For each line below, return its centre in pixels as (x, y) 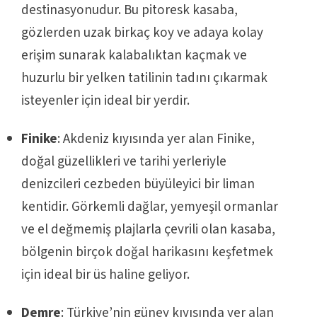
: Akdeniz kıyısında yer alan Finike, (156, 138)
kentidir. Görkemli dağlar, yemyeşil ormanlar (150, 206)
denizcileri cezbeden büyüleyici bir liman (138, 184)
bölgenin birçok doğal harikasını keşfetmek (147, 252)
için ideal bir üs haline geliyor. (105, 274)
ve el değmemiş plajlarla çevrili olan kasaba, (148, 229)
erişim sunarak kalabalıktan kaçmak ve (134, 55)
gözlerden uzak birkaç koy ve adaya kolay (142, 32)
